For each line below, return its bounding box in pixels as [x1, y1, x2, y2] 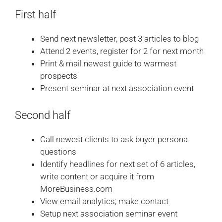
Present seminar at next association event [40, 83, 194, 93]
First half [15, 8, 56, 21]
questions [40, 147, 76, 157]
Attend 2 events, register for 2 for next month [40, 46, 204, 56]
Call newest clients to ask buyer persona [40, 134, 188, 145]
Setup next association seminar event [40, 209, 177, 219]
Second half [15, 109, 70, 122]
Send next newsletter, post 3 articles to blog [40, 33, 199, 44]
